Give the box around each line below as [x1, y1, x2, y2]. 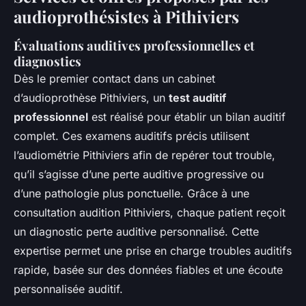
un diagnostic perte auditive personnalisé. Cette [14, 224, 259, 238]
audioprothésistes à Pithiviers [14, 5, 239, 27]
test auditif [169, 90, 226, 105]
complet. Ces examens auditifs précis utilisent [14, 128, 249, 143]
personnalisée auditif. [14, 281, 123, 296]
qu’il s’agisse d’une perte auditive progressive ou [14, 167, 264, 181]
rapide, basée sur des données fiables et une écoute [14, 262, 283, 277]
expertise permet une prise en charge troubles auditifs [14, 243, 292, 258]
